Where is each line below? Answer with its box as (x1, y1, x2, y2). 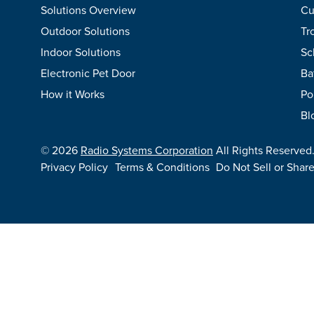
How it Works (41, 86, 104, 102)
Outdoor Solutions (41, 23, 130, 39)
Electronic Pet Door (41, 65, 135, 81)
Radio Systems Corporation (81, 142, 213, 158)
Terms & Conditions (114, 159, 210, 175)
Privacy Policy (41, 159, 108, 175)
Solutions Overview (41, 2, 136, 18)
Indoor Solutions (41, 44, 121, 60)
